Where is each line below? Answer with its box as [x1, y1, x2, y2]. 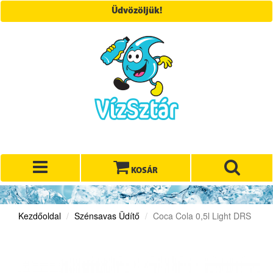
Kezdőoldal [18, 210, 61, 222]
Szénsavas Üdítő [74, 210, 140, 222]
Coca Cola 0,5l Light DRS [153, 210, 251, 222]
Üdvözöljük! [111, 7, 162, 16]
